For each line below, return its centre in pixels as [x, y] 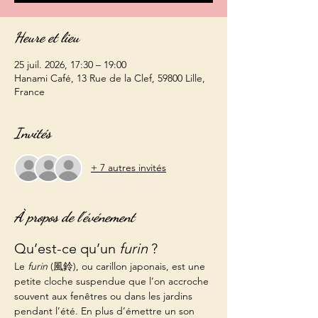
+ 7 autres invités [128, 168]
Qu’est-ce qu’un [67, 248]
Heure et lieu [47, 37]
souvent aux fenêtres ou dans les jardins [105, 296]
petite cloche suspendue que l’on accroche [113, 281]
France [29, 91]
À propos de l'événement [75, 217]
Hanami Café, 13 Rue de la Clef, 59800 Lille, [110, 78]
